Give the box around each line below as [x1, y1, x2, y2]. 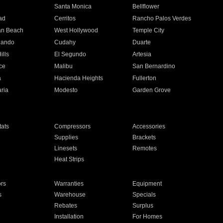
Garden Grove [132, 87, 171, 94]
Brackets [132, 134, 156, 141]
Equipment [132, 180, 162, 187]
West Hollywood [54, 27, 98, 34]
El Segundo [54, 51, 86, 58]
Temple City [132, 27, 165, 34]
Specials [132, 191, 156, 198]
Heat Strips [54, 156, 84, 163]
